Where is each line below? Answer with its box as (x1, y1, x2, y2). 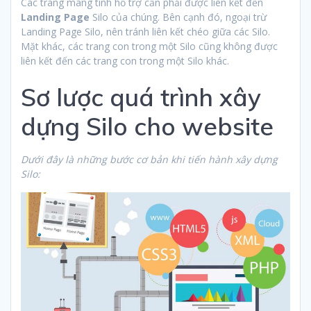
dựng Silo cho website (21, 110, 274, 142)
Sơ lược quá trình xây (21, 81, 261, 112)
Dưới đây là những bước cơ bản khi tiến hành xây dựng (21, 152, 278, 166)
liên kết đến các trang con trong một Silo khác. (21, 53, 229, 67)
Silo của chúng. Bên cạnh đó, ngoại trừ (90, 10, 267, 24)
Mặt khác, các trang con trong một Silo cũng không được (21, 39, 278, 53)
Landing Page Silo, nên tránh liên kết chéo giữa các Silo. (21, 24, 270, 38)
